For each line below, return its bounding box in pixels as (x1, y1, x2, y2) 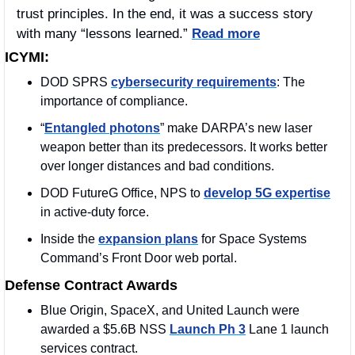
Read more (192, 25, 260, 41)
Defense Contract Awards (5, 277, 177, 293)
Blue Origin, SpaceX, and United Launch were (40, 303, 300, 317)
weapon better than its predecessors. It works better (40, 139, 327, 154)
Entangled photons (44, 120, 160, 135)
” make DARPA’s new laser (160, 120, 312, 135)
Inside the (40, 231, 98, 246)
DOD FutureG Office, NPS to (40, 185, 204, 200)
